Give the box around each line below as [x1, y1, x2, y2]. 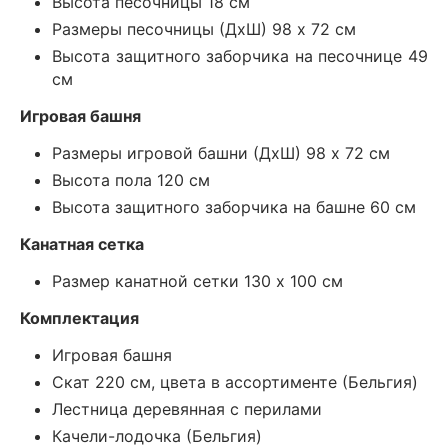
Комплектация [20, 307, 139, 328]
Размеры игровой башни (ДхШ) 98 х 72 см [52, 142, 390, 163]
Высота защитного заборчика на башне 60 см [52, 196, 416, 217]
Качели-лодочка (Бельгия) [52, 425, 262, 446]
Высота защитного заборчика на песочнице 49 [52, 45, 428, 66]
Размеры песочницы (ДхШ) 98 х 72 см [52, 18, 356, 39]
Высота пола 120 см [52, 169, 210, 190]
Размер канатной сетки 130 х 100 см [52, 270, 343, 291]
